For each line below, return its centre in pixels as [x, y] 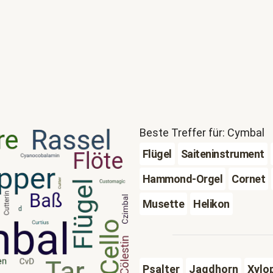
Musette [163, 204]
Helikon [211, 204]
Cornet [249, 179]
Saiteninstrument [222, 154]
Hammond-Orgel [183, 179]
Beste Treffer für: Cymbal [202, 133]
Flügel [157, 154]
